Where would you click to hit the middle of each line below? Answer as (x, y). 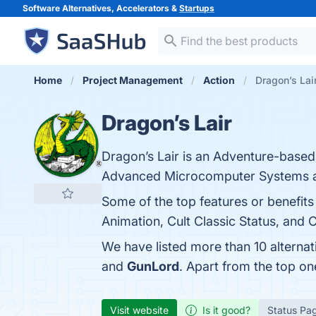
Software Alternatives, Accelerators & (101, 8)
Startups (197, 8)
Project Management (133, 80)
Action (219, 80)
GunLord (153, 266)
